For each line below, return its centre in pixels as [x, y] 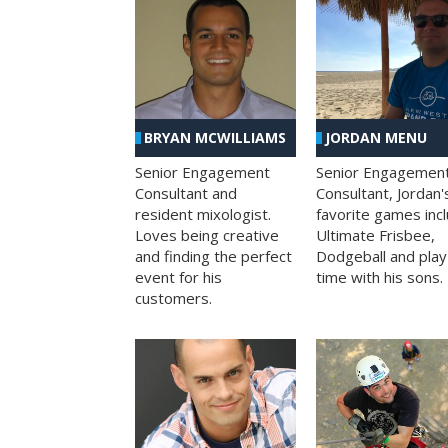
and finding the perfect [213, 256]
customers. [173, 298]
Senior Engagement [202, 172]
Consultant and [186, 193]
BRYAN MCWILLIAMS [215, 138]
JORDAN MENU [375, 138]
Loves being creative [207, 235]
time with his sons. [379, 277]
